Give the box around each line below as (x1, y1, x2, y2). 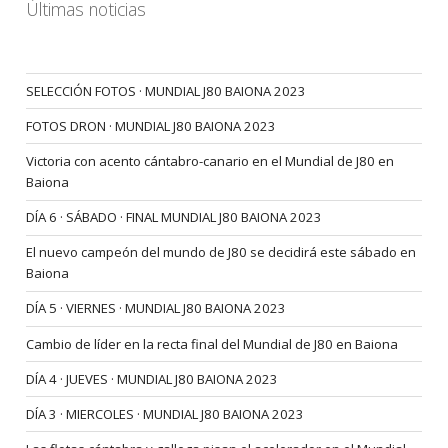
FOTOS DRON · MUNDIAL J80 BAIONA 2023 (26, 116, 277, 135)
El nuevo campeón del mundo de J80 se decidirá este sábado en (26, 243, 417, 262)
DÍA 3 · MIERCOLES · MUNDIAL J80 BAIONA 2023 (26, 404, 305, 423)
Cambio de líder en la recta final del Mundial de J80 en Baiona (26, 334, 399, 353)
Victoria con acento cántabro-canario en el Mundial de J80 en (26, 152, 395, 171)
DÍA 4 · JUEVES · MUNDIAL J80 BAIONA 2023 (26, 369, 279, 388)
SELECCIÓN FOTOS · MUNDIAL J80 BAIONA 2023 (26, 81, 307, 100)
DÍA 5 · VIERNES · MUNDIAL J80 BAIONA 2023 (26, 299, 287, 318)
